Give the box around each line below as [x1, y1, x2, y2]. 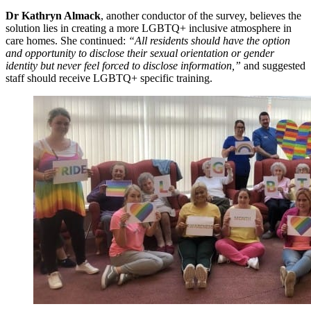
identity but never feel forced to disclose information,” [6, 60, 244, 72]
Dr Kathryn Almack [6, 10, 101, 22]
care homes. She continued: [6, 35, 128, 47]
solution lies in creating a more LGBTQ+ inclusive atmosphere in [6, 22, 292, 35]
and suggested [244, 60, 305, 72]
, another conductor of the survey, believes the [101, 10, 301, 22]
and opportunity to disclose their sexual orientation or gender [6, 47, 274, 60]
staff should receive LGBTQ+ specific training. [6, 72, 212, 85]
